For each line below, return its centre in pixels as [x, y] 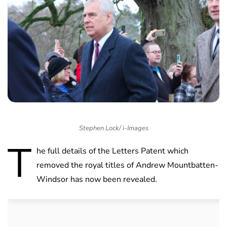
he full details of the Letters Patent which [112, 151]
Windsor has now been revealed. [97, 180]
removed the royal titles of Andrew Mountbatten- [127, 165]
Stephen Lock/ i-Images [113, 128]
